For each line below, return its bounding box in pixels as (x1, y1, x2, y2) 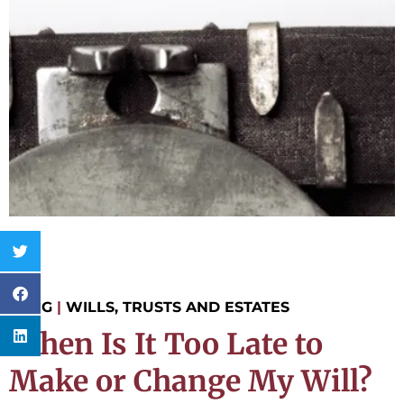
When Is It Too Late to (9, 326, 323, 363)
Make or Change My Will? (9, 363, 372, 400)
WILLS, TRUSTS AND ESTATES (66, 298, 289, 317)
